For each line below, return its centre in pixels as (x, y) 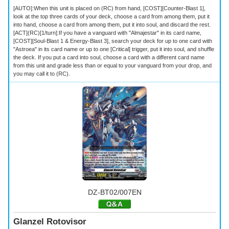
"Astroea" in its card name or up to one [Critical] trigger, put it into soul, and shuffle (114, 49)
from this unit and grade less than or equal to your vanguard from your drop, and (112, 65)
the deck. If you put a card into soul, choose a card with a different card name (109, 57)
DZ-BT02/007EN (114, 192)
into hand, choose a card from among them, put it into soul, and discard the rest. (112, 24)
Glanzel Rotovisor (50, 222)
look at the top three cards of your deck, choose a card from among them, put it (111, 16)
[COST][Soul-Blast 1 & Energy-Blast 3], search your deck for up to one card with (113, 41)
